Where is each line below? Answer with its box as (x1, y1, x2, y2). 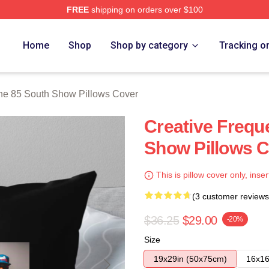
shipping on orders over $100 (88, 5, 203, 14)
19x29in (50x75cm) (154, 254, 227, 264)
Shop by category (110, 40, 189, 51)
